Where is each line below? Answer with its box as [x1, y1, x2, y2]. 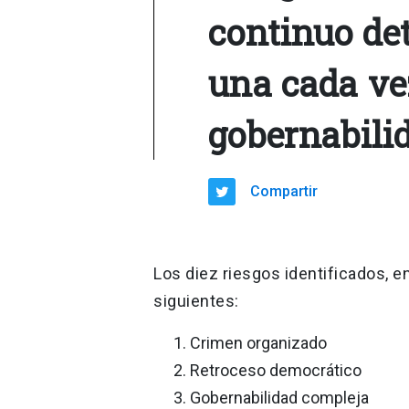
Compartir [250, 182, 319, 200]
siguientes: [153, 290, 243, 310]
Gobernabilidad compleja [190, 387, 369, 407]
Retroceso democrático [190, 360, 362, 380]
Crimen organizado [190, 332, 327, 352]
